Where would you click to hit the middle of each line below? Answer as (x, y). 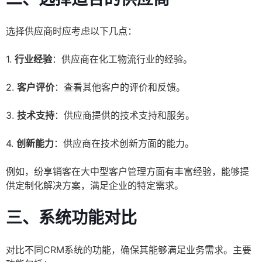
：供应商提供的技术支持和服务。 (125, 116)
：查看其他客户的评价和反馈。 (120, 87)
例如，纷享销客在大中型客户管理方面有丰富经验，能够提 (127, 172)
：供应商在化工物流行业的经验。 (122, 59)
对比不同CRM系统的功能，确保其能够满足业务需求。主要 (129, 250)
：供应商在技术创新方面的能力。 (124, 144)
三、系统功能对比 (71, 218)
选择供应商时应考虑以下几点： (71, 31)
